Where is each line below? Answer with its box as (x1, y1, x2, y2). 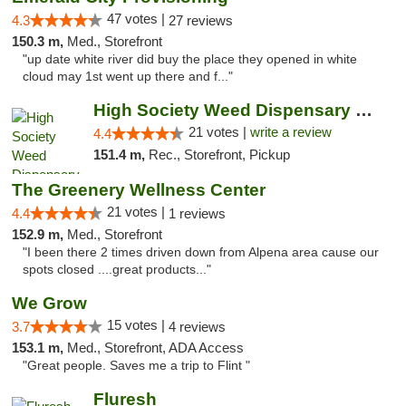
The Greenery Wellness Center (12, 180, 266, 199)
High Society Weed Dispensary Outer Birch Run (354, 101, 372, 120)
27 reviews (169, 13, 233, 28)
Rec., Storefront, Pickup (148, 147, 290, 162)
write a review (249, 124, 332, 140)
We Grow (12, 294, 87, 313)
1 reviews (169, 206, 226, 221)
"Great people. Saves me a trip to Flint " (23, 359, 250, 372)
